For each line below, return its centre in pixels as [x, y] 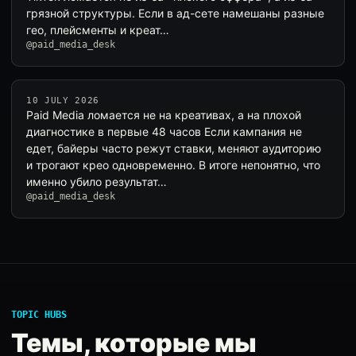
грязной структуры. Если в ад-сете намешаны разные [175, 13]
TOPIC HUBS [39, 315]
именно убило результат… [97, 182]
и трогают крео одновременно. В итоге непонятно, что [173, 165]
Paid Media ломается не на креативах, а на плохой [164, 115]
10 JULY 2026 [63, 101]
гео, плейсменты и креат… [98, 30]
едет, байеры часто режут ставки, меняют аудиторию [174, 148]
